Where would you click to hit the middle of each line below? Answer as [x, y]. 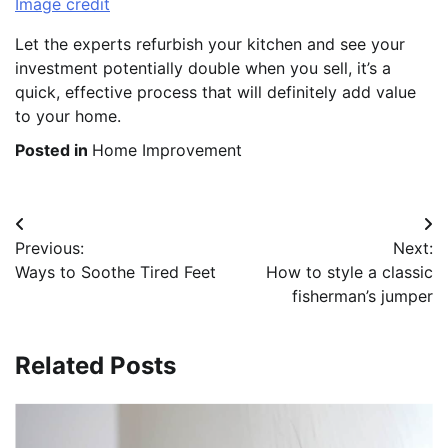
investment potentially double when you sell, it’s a [203, 67]
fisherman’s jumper [362, 295]
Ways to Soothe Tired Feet [115, 271]
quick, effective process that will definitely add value [215, 91]
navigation [76, 264]
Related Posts [95, 365]
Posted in [53, 149]
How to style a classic [349, 271]
